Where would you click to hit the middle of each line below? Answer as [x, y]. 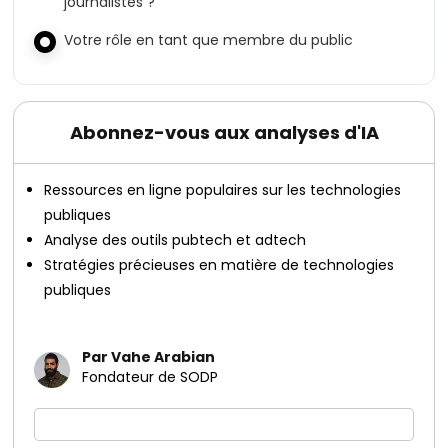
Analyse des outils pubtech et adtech [175, 240]
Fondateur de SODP [150, 377]
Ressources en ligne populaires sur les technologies [223, 190]
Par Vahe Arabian [149, 357]
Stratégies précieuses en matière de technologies [219, 265]
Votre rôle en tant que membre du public [209, 40]
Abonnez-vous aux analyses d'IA [224, 132]
